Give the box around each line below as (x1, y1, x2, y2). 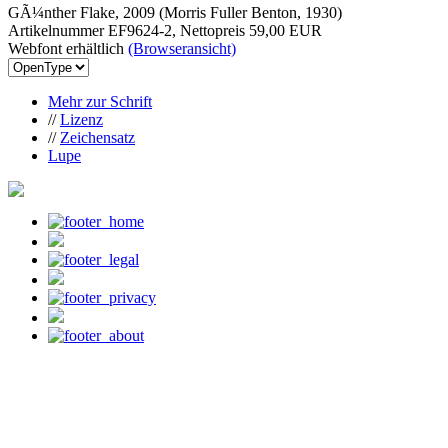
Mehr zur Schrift (48, 92, 152, 110)
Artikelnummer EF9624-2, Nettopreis (8, 21, 249, 39)
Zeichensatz (60, 128, 135, 146)
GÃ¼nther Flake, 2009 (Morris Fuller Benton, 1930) (8, 3, 342, 21)
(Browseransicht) (128, 39, 236, 57)
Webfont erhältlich (8, 39, 128, 57)
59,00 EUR (249, 21, 322, 39)
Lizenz (60, 110, 103, 128)
